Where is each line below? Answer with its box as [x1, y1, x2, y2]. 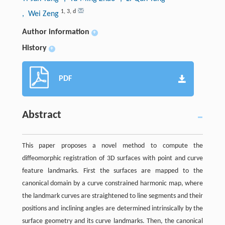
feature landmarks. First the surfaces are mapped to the [22, 167, 203, 175]
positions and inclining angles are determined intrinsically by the [22, 204, 203, 212]
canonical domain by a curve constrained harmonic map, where [22, 179, 203, 187]
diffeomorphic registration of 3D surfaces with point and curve [22, 154, 203, 162]
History [22, 44, 47, 52]
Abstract [22, 109, 61, 121]
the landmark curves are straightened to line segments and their [22, 192, 203, 200]
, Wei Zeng [22, 10, 61, 18]
